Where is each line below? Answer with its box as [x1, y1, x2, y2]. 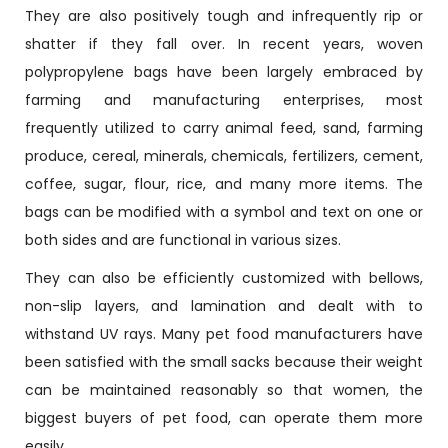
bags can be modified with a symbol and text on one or [25, 202, 423, 222]
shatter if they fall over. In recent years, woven [25, 34, 423, 54]
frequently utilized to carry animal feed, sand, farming [25, 118, 423, 138]
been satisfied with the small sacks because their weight [25, 352, 423, 372]
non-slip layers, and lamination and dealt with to [25, 296, 423, 316]
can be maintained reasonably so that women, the [25, 380, 423, 400]
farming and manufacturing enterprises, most [25, 90, 423, 110]
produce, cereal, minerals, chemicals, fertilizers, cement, [25, 146, 423, 166]
